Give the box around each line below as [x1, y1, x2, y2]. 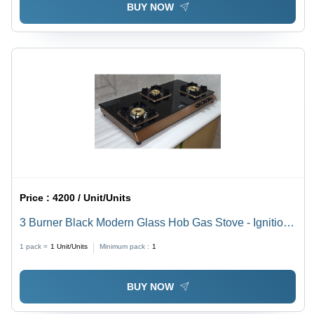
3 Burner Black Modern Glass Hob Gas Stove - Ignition [20, 217, 290, 229]
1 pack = [20, 243, 48, 251]
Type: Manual [20, 233, 88, 246]
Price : [20, 192, 53, 204]
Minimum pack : [100, 243, 150, 251]
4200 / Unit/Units [53, 192, 132, 204]
